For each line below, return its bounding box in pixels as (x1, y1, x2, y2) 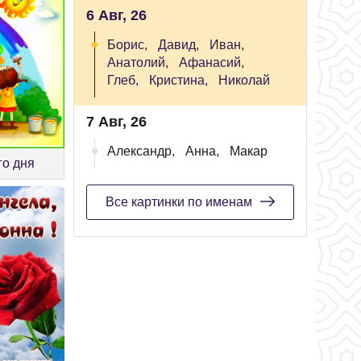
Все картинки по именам (106, 195, 252, 209)
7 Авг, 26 (86, 114, 147, 130)
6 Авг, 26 (86, 7, 147, 23)
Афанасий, (179, 56, 244, 69)
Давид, (158, 38, 199, 52)
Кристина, (149, 73, 208, 87)
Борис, (107, 38, 147, 52)
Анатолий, (107, 56, 168, 69)
